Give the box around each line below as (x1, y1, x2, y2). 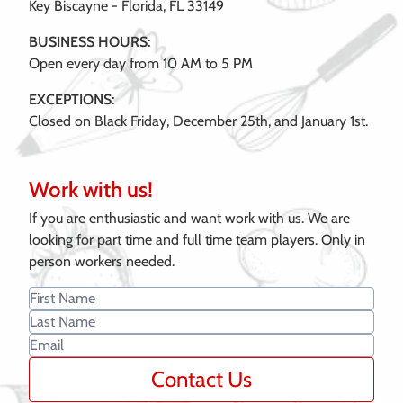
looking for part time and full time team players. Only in (29, 230, 365, 248)
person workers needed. (29, 252, 175, 270)
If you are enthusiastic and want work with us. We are (29, 209, 350, 227)
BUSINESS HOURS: (29, 32, 150, 50)
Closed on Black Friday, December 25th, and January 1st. (29, 112, 368, 130)
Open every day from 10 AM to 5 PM (29, 54, 253, 72)
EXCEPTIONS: (29, 90, 114, 108)
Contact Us (151, 365, 252, 392)
